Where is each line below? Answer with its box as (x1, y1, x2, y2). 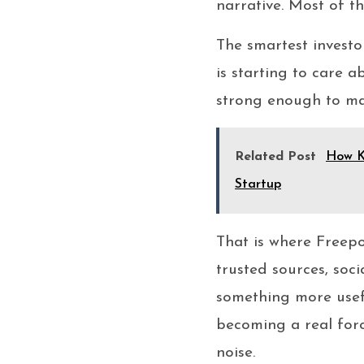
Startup (235, 177, 281, 191)
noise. (216, 344, 255, 361)
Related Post (235, 149, 316, 163)
